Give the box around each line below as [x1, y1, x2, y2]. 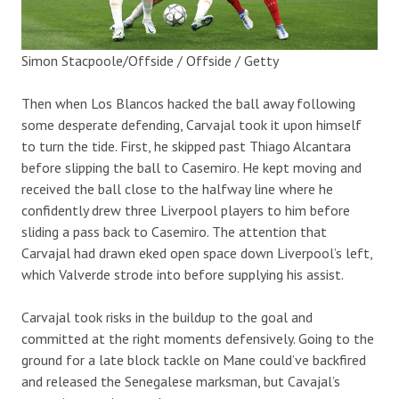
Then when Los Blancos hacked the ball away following [21, 94, 355, 112]
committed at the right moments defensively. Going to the [21, 329, 374, 347]
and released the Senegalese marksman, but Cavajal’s [21, 371, 340, 390]
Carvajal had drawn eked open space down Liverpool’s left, [21, 243, 372, 262]
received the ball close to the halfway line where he [21, 179, 333, 198]
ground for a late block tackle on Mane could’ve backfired [21, 350, 366, 369]
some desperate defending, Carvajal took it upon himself [21, 115, 362, 134]
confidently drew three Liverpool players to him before [21, 200, 350, 219]
